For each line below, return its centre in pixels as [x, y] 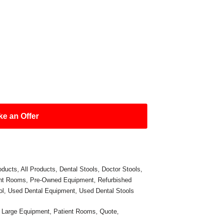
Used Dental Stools [107, 191]
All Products [38, 169]
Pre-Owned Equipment [62, 180]
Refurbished [115, 180]
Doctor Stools [121, 169]
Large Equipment [26, 211]
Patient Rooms [75, 211]
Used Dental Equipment [42, 191]
